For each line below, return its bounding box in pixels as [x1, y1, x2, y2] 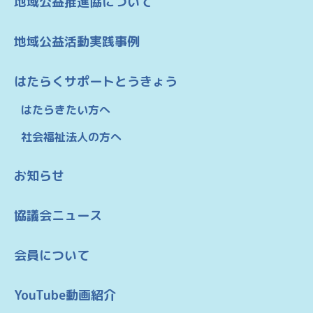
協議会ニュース [14, 206, 102, 224]
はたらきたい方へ [21, 101, 110, 117]
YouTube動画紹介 [14, 286, 116, 304]
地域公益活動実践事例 [14, 32, 140, 50]
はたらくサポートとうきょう [14, 72, 177, 90]
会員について [14, 246, 89, 264]
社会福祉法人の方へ [21, 129, 122, 145]
